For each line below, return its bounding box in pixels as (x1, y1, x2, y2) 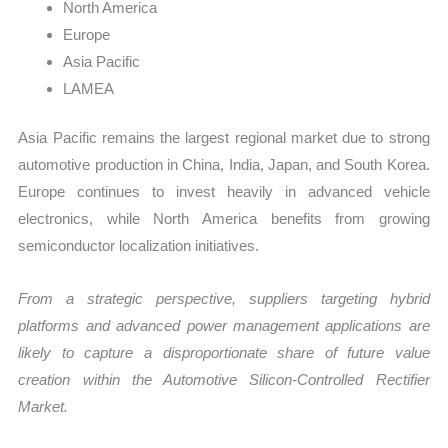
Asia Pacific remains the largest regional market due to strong (18, 129, 430, 147)
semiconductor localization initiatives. (18, 237, 260, 255)
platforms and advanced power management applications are (18, 317, 430, 335)
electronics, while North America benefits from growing (18, 210, 430, 228)
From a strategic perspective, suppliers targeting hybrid (18, 290, 430, 308)
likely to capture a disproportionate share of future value (18, 344, 430, 362)
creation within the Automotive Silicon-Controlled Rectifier (18, 371, 430, 389)
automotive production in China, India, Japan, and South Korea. (18, 156, 430, 174)
